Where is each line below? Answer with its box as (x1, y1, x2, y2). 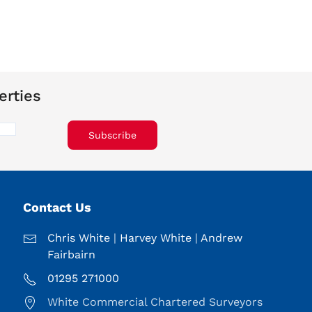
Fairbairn (47, 247, 96, 261)
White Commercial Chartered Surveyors (47, 295, 263, 309)
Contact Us (23, 199, 92, 214)
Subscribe (88, 129, 136, 141)
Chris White (47, 231, 111, 244)
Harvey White (120, 231, 192, 244)
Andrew (201, 231, 243, 244)
